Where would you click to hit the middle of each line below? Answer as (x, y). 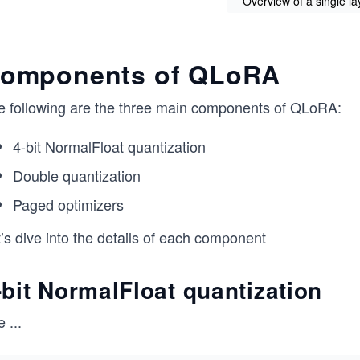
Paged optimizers (68, 204)
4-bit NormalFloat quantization (109, 146)
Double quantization (77, 175)
